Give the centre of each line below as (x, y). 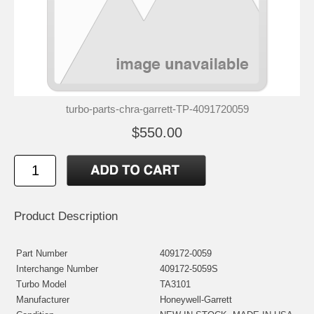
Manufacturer (43, 299)
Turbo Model (41, 284)
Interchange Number (57, 268)
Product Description (66, 216)
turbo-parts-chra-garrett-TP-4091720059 (157, 109)
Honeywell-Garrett (196, 299)
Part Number (42, 253)
